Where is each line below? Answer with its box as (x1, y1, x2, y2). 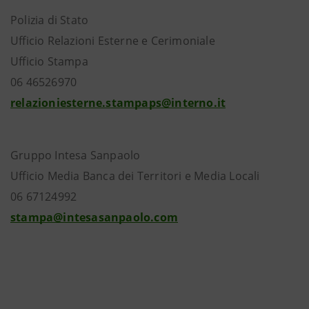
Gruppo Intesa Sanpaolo (10, 148, 141, 163)
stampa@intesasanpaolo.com (10, 210, 178, 225)
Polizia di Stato (10, 12, 89, 28)
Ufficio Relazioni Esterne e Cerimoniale (10, 33, 215, 48)
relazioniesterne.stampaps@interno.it (10, 95, 226, 110)
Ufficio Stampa (10, 54, 88, 69)
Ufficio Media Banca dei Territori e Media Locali (10, 168, 260, 183)
